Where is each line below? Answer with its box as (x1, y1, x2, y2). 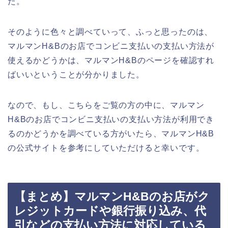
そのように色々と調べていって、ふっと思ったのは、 (8, 27, 213, 36)
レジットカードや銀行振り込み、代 (14, 204, 206, 218)
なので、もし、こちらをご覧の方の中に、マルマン (8, 100, 205, 109)
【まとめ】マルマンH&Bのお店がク (14, 190, 210, 204)
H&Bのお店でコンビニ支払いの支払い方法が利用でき (8, 115, 214, 124)
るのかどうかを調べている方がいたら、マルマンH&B (8, 129, 214, 138)
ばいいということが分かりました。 (8, 70, 145, 79)
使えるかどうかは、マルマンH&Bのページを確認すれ (8, 55, 215, 65)
